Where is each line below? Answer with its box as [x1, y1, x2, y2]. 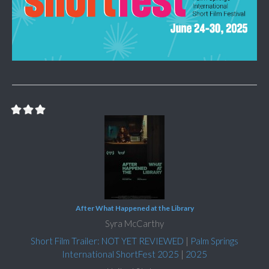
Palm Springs [190, 235, 238, 246]
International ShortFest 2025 [62, 248, 179, 259]
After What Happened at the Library [75, 203, 194, 213]
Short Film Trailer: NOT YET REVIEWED [31, 235, 184, 246]
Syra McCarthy [105, 217, 164, 229]
